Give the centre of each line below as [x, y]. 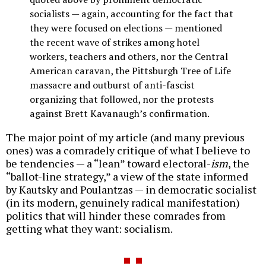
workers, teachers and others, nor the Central [129, 57]
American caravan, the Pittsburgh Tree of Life [130, 71]
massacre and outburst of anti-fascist [112, 85]
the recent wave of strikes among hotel [115, 42]
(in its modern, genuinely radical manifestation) [123, 202]
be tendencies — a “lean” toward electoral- [108, 163]
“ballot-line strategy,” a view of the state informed [127, 176]
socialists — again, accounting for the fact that [132, 14]
